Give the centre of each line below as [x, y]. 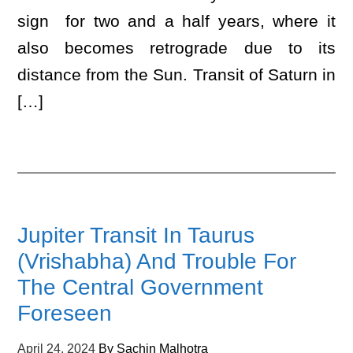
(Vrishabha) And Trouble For [157, 261]
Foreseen [65, 313]
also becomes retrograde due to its [176, 48]
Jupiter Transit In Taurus [136, 235]
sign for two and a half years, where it [176, 21]
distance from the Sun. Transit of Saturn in [176, 74]
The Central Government [141, 287]
